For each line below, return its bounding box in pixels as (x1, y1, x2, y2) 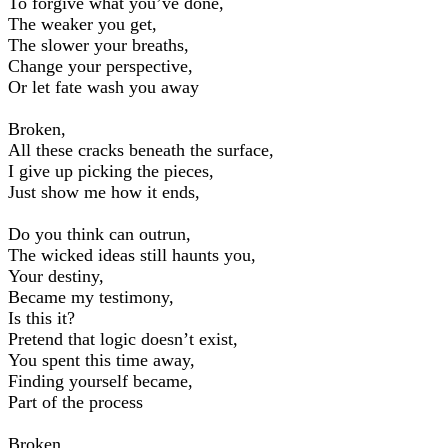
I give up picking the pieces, (8, 160, 214, 181)
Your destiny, (8, 265, 104, 286)
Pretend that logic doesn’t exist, (8, 328, 238, 349)
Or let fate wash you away (8, 76, 199, 97)
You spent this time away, (8, 349, 195, 370)
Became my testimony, (8, 286, 174, 307)
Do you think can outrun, (8, 223, 191, 244)
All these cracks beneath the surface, (8, 139, 274, 160)
